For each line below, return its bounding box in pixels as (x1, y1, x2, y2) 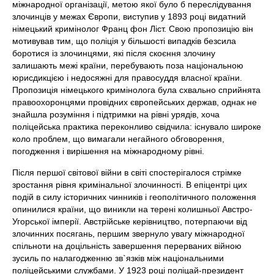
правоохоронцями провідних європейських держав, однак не (12, 97, 257, 107)
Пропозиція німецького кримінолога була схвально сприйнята (12, 85, 261, 95)
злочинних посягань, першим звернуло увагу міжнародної (12, 229, 245, 239)
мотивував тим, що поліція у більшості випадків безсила (12, 36, 236, 46)
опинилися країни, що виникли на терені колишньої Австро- (12, 204, 253, 214)
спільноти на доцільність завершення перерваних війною (12, 241, 242, 251)
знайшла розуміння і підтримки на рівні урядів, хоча (12, 109, 220, 119)
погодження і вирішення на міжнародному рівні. (12, 146, 204, 156)
